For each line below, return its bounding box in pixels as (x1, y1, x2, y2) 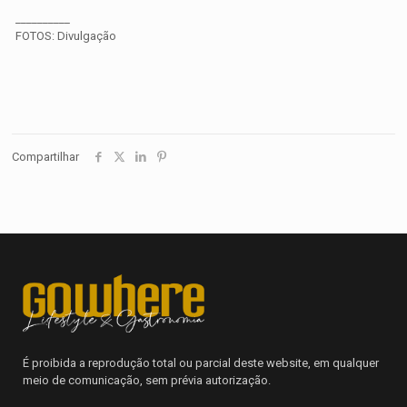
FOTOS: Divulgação (15, 29, 117, 44)
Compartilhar (12, 150, 79, 164)
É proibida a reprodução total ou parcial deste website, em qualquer (23, 356, 379, 371)
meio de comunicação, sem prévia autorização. (23, 373, 271, 388)
